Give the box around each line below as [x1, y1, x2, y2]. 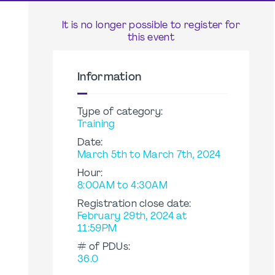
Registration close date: [77, 199, 192, 209]
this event [127, 33, 175, 43]
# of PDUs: [77, 242, 131, 252]
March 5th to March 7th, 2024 [77, 150, 220, 160]
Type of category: [77, 107, 163, 117]
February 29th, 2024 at [77, 212, 187, 222]
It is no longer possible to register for [62, 21, 240, 31]
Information [77, 72, 142, 83]
